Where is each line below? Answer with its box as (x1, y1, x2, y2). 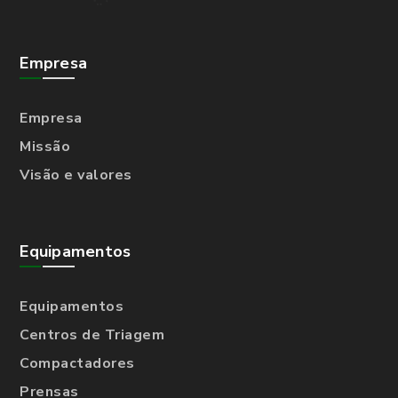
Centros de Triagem (20, 324, 165, 345)
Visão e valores (20, 164, 132, 185)
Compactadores (20, 353, 135, 373)
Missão (20, 136, 71, 156)
